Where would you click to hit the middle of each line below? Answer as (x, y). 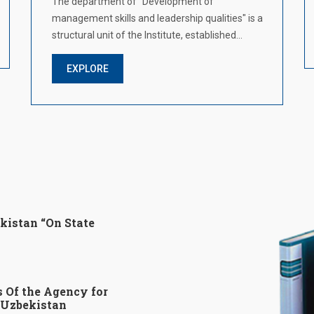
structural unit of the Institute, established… (147, 35)
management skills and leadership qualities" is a (157, 18)
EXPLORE (88, 69)
